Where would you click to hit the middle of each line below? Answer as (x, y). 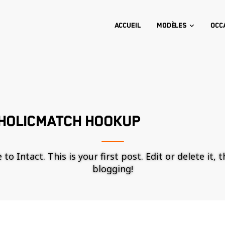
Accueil (127, 26)
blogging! (113, 169)
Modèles (172, 26)
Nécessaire (147, 218)
